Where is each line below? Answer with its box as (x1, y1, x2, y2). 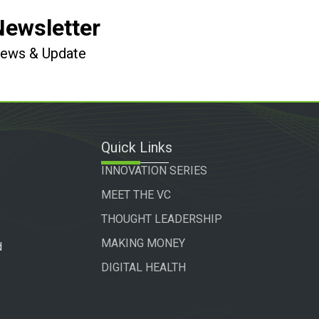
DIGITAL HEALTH (100, 261, 186, 274)
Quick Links (100, 139, 172, 156)
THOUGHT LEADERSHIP (100, 212, 222, 226)
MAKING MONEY (100, 236, 185, 250)
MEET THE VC (100, 188, 171, 202)
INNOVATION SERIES (100, 164, 207, 177)
